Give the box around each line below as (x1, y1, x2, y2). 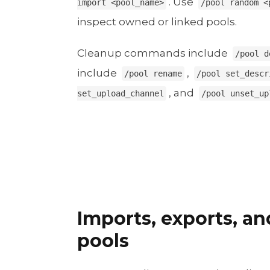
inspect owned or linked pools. (77, 16, 237, 28)
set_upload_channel (77, 89, 164, 99)
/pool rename (124, 69, 182, 79)
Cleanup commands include (77, 47, 230, 60)
